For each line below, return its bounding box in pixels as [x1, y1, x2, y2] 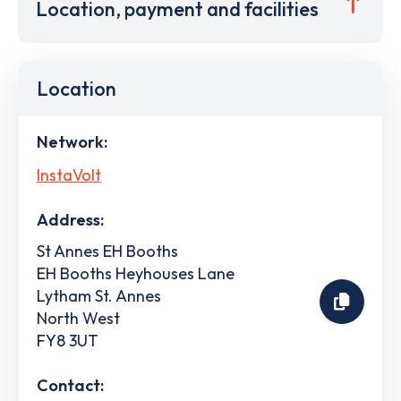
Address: [37, 209, 104, 230]
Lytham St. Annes [37, 285, 161, 306]
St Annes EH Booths [37, 240, 178, 261]
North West [37, 307, 120, 328]
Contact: [37, 374, 104, 396]
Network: [37, 132, 107, 152]
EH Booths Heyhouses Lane [37, 262, 235, 284]
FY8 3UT [37, 329, 98, 351]
